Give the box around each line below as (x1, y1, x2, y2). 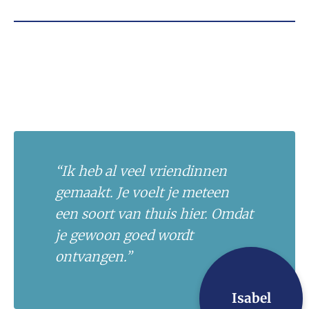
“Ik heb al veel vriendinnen (55, 162, 227, 179)
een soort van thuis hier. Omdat (55, 205, 253, 222)
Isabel (231, 290, 271, 307)
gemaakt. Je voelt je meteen (55, 183, 229, 201)
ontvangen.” (55, 248, 132, 265)
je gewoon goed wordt (55, 226, 193, 243)
